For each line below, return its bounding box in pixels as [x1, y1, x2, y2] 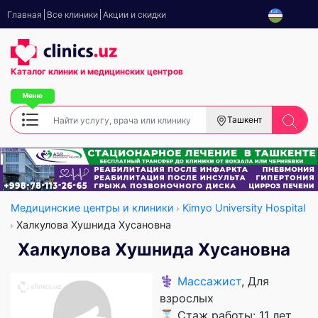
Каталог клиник [11, 66, 80, 77]
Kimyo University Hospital [182, 201, 305, 214]
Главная [7, 9, 42, 20]
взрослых [160, 290, 214, 305]
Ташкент [227, 114, 262, 126]
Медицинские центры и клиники [11, 201, 174, 214]
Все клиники [47, 9, 98, 20]
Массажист [177, 273, 241, 288]
